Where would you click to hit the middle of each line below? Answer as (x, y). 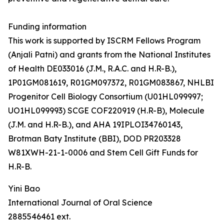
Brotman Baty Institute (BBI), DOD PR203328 (94, 139)
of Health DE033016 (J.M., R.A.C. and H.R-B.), (92, 69)
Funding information (47, 27)
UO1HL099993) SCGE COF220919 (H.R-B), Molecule (106, 111)
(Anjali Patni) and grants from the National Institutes (109, 55)
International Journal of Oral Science (80, 203)
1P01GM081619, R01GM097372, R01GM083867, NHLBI (111, 83)
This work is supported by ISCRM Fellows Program (104, 41)
